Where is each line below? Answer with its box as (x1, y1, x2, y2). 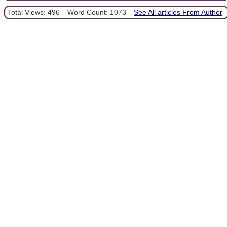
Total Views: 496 (8, 8, 60, 17)
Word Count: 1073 (67, 8, 126, 17)
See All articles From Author (134, 8, 222, 17)
